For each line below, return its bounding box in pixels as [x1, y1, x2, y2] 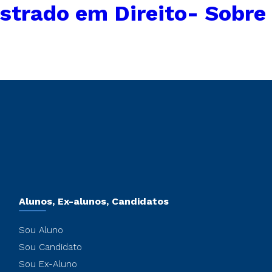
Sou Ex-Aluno [18, 259, 77, 270]
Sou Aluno [18, 225, 63, 236]
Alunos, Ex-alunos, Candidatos [18, 195, 169, 207]
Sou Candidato [18, 242, 82, 253]
